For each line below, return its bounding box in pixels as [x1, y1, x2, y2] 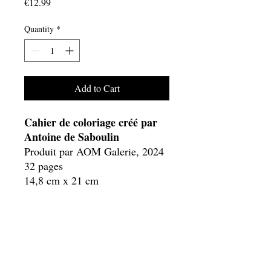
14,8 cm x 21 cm [24, 173, 99, 188]
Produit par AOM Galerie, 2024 [24, 144, 164, 158]
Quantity [24, 23, 54, 34]
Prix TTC [24, 202, 66, 217]
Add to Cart [74, 82, 120, 94]
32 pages [24, 158, 63, 173]
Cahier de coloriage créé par [24, 114, 157, 130]
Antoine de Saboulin [24, 129, 119, 145]
